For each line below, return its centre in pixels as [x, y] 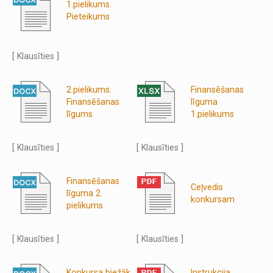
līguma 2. [85, 193]
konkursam [213, 199]
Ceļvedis [207, 187]
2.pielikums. [89, 89]
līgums [80, 114]
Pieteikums [88, 16]
